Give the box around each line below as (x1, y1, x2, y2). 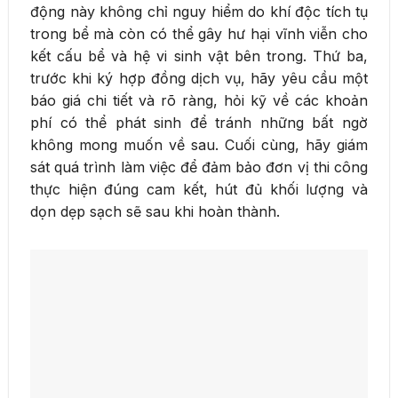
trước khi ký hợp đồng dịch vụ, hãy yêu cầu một (30, 68, 368, 87)
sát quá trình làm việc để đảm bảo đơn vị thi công (30, 157, 368, 176)
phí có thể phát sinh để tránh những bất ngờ (30, 113, 368, 131)
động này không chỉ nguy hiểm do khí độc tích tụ (30, 2, 368, 20)
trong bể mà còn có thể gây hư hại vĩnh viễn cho (30, 24, 368, 43)
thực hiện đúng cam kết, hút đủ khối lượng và (30, 179, 368, 198)
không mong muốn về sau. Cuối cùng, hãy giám (30, 135, 368, 154)
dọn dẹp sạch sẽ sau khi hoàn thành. (30, 202, 280, 220)
